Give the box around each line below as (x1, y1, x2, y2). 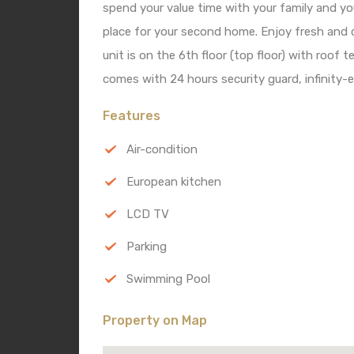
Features (103, 108, 160, 124)
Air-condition (126, 142, 198, 157)
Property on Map (103, 313, 207, 329)
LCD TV (126, 207, 169, 222)
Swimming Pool (126, 272, 210, 287)
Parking (126, 239, 167, 254)
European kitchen (126, 175, 221, 190)
